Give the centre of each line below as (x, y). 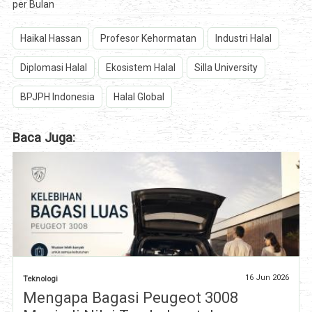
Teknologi (40, 279)
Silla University (226, 68)
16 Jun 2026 (267, 277)
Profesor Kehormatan (148, 39)
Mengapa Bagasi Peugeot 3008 (130, 297)
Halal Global (139, 97)
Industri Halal (243, 39)
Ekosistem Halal (140, 68)
